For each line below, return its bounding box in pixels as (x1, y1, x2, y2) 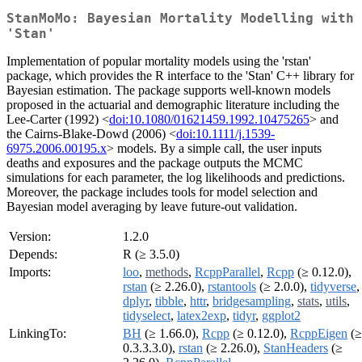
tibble (155, 294, 183, 309)
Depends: (9, 247, 57, 262)
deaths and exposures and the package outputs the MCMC (6, 156, 303, 170)
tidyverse (310, 280, 356, 294)
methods (145, 265, 188, 280)
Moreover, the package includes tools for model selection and (6, 185, 318, 200)
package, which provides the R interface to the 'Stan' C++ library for (6, 69, 354, 83)
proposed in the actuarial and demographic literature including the (6, 98, 339, 112)
